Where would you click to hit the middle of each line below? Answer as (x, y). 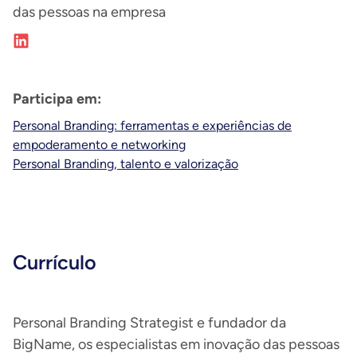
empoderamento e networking (99, 145)
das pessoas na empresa (89, 12)
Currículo (55, 262)
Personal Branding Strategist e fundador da (149, 323)
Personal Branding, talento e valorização (126, 164)
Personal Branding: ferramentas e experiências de (152, 126)
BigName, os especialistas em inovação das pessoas (176, 344)
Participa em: (57, 99)
